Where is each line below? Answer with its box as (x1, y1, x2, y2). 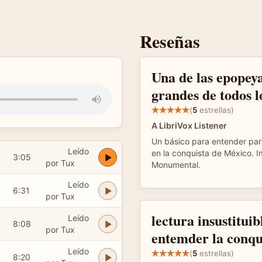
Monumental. (151, 160, 201, 170)
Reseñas (140, 28, 200, 54)
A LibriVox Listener (151, 120, 227, 130)
